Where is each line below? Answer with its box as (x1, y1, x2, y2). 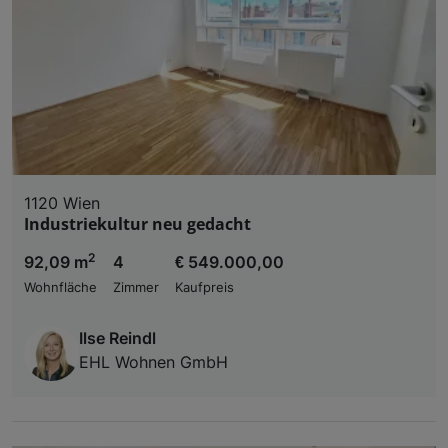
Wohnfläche (24, 279, 97, 295)
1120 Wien (24, 192, 100, 213)
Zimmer (113, 279, 159, 295)
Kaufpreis (175, 279, 234, 295)
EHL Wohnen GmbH (79, 351, 228, 372)
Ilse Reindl (79, 327, 156, 348)
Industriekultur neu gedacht (24, 212, 251, 235)
